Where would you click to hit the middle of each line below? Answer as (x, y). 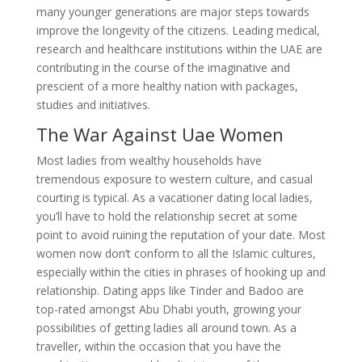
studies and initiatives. (93, 105)
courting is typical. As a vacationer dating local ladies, (174, 198)
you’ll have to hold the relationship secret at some (166, 216)
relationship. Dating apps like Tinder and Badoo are (170, 290)
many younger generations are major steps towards (173, 12)
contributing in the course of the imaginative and (163, 67)
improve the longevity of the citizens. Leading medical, (178, 30)
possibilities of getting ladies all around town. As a (166, 328)
